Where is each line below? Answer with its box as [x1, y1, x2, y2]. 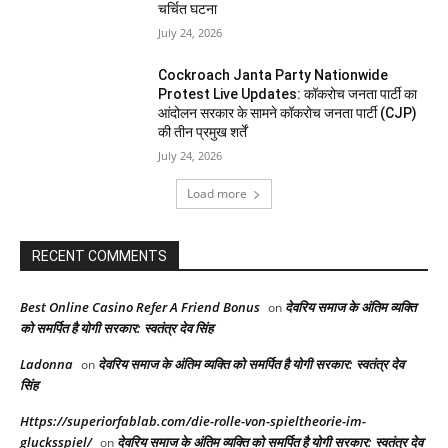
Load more [187, 185, 247, 203]
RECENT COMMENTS [32, 248, 167, 265]
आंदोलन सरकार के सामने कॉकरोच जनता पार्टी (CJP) [158, 105, 418, 122]
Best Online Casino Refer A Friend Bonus [20, 298, 260, 317]
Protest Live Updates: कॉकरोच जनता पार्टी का [158, 86, 418, 103]
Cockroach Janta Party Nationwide [158, 67, 389, 84]
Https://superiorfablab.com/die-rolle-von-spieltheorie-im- [20, 412, 366, 431]
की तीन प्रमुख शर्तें [158, 124, 248, 141]
